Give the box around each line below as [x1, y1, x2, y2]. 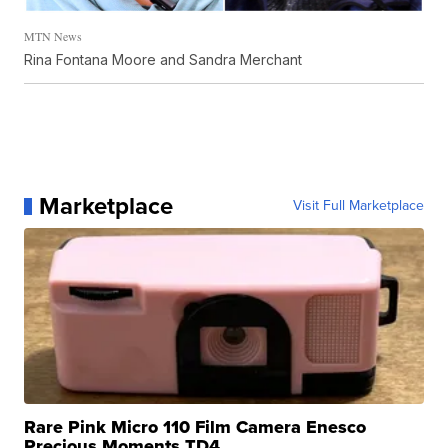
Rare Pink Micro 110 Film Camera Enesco [24, 414, 367, 441]
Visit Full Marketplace [292, 195, 424, 217]
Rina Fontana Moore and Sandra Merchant [24, 51, 303, 69]
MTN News [24, 28, 83, 45]
